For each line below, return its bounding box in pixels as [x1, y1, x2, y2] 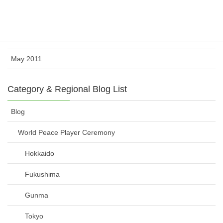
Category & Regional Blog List [7, 84, 127, 94]
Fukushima [25, 170, 60, 178]
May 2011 [11, 54, 42, 63]
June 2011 [11, 33, 44, 42]
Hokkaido [25, 149, 54, 157]
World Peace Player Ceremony [18, 128, 115, 136]
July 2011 [11, 12, 41, 21]
